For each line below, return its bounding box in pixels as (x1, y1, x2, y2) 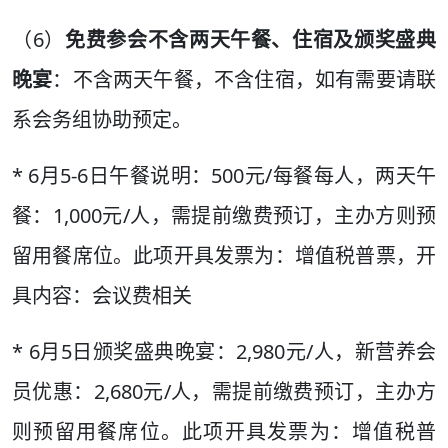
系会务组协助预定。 (12, 106, 192, 134)
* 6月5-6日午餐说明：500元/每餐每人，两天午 (12, 162, 436, 190)
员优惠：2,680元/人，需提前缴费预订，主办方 (12, 378, 436, 406)
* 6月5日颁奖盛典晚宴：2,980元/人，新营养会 (12, 338, 436, 366)
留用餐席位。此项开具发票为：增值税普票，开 (12, 242, 436, 270)
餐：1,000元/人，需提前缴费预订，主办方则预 (12, 202, 436, 230)
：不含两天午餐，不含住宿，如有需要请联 (52, 66, 437, 94)
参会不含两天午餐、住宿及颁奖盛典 (106, 26, 437, 54)
